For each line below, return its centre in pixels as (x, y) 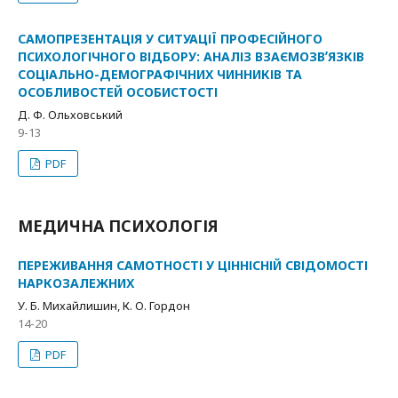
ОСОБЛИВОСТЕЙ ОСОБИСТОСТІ (118, 92)
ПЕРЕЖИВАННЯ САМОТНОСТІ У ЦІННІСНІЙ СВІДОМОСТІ (193, 265)
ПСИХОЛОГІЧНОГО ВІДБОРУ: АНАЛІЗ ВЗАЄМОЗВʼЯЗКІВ (191, 56)
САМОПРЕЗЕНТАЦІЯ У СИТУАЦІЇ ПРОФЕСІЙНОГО (170, 39)
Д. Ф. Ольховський (70, 115)
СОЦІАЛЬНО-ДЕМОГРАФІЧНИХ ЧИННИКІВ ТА (160, 74)
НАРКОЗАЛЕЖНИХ (76, 283)
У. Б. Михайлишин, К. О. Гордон (104, 306)
